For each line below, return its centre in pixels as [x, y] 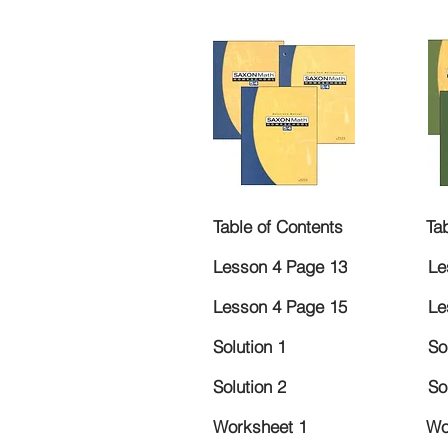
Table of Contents [278, 227]
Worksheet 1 [260, 427]
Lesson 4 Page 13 [280, 267]
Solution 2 [249, 387]
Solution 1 [249, 347]
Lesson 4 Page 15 [280, 307]
